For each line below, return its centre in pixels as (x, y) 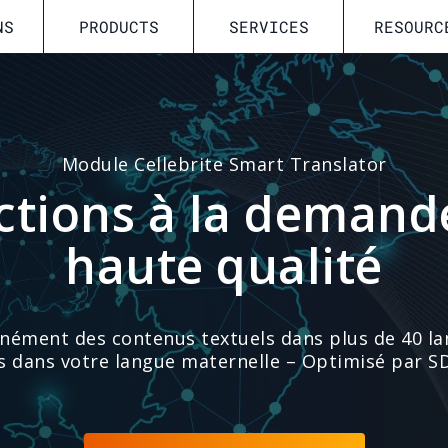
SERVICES (268, 26)
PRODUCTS (118, 26)
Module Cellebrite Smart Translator (224, 164)
